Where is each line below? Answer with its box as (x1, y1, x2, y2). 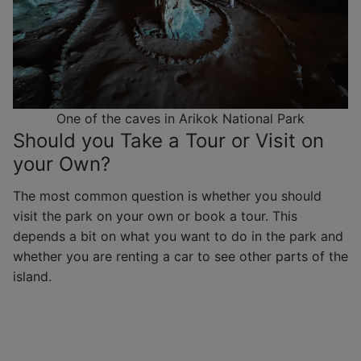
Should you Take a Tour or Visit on (13, 128, 324, 152)
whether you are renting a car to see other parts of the (13, 247, 348, 264)
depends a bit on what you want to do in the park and (13, 227, 343, 244)
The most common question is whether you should (13, 187, 322, 204)
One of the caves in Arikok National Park (56, 110, 305, 127)
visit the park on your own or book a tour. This (13, 207, 297, 224)
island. (13, 268, 52, 284)
